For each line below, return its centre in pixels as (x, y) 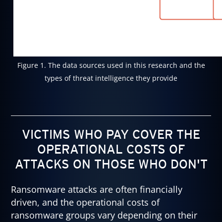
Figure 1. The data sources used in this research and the (111, 65)
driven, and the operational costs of (85, 202)
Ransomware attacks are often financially (97, 190)
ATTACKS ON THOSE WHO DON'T (111, 164)
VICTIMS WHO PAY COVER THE (111, 134)
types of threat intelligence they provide (111, 78)
